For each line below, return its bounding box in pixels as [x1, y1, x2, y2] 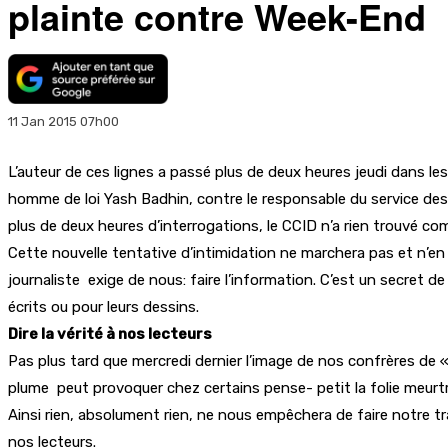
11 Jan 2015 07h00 [8, 113, 119, 129]
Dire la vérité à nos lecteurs [8, 324, 212, 343]
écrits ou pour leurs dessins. [8, 297, 199, 316]
